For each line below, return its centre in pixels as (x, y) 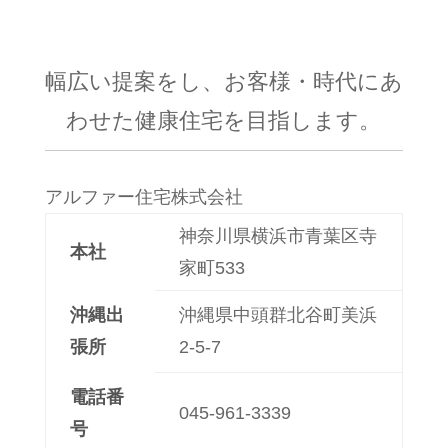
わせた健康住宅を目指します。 (224, 120)
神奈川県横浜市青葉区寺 (277, 236)
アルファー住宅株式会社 (143, 197)
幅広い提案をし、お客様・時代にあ (223, 81)
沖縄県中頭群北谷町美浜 (277, 315)
